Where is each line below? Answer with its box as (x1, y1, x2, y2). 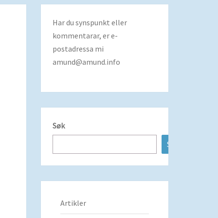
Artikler (60, 198, 86, 208)
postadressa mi (52, 44, 104, 54)
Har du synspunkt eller (52, 18, 127, 27)
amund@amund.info (52, 57, 120, 67)
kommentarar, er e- (52, 31, 118, 40)
